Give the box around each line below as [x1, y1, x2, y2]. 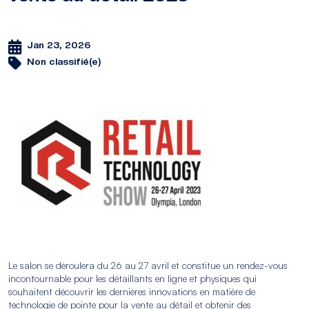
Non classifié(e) [27, 56, 101, 68]
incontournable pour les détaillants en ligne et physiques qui [8, 272, 257, 284]
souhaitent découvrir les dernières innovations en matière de [8, 285, 255, 297]
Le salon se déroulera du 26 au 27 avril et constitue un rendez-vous [8, 259, 288, 271]
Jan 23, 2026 [27, 39, 90, 51]
